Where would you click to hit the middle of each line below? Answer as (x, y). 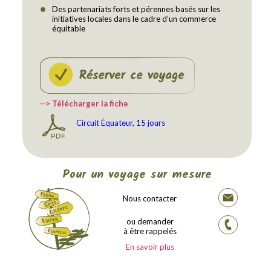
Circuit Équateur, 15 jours (121, 122)
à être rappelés (150, 231)
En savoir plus (150, 247)
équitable (69, 29)
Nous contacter (150, 199)
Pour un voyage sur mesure (137, 175)
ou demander (150, 222)
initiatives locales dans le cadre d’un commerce (134, 19)
